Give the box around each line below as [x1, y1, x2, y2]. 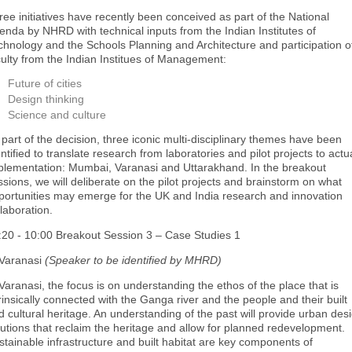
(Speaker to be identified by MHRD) [45, 254, 222, 266]
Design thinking [8, 93, 84, 105]
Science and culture [8, 108, 106, 121]
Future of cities [8, 77, 82, 90]
